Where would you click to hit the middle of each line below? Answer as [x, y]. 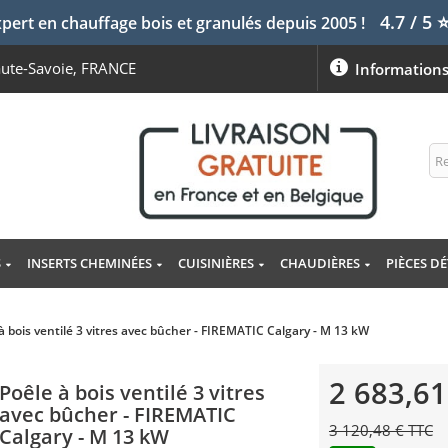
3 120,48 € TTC [380, 430]
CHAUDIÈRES [319, 263]
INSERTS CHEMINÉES [89, 263]
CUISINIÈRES [215, 263]
